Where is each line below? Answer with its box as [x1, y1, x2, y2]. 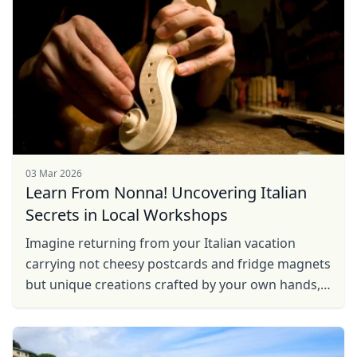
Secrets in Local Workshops [25, 204, 228, 226]
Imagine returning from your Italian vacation [25, 234, 296, 252]
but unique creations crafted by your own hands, [25, 276, 320, 293]
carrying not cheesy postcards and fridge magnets [25, 255, 331, 273]
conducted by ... [25, 317, 120, 335]
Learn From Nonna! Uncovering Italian [25, 182, 307, 203]
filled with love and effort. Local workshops [25, 296, 284, 314]
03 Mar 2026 [25, 167, 82, 180]
